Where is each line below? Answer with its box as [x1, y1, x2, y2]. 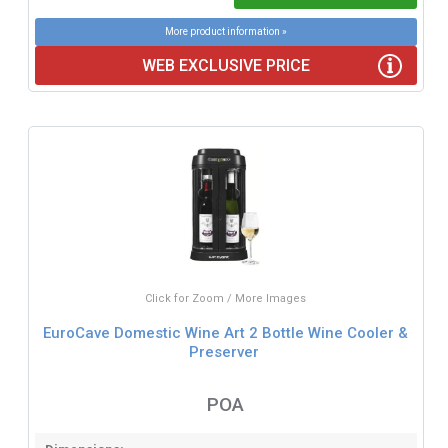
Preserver [188, 342, 259, 361]
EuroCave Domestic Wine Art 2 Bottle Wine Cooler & [43, 323, 409, 342]
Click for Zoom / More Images [145, 292, 307, 306]
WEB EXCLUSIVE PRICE [141, 56, 310, 76]
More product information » [164, 26, 287, 38]
